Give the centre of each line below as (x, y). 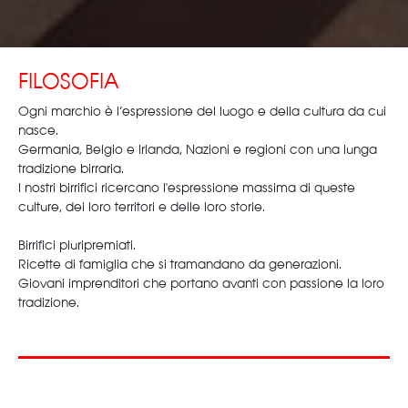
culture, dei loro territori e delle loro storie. (142, 206)
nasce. (38, 129)
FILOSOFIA (68, 79)
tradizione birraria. (71, 168)
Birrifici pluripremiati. (77, 244)
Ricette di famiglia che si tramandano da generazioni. (180, 263)
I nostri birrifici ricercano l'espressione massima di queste (187, 187)
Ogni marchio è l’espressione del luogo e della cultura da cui (202, 110)
